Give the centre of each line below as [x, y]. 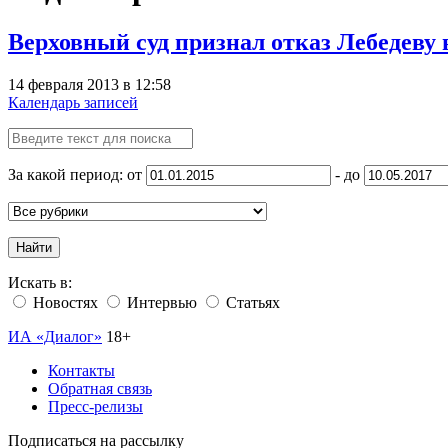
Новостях [63, 302]
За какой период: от [77, 174]
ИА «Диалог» [55, 336]
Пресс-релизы [95, 406]
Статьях [251, 302]
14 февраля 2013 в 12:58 [89, 84]
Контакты [81, 370]
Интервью [160, 302]
